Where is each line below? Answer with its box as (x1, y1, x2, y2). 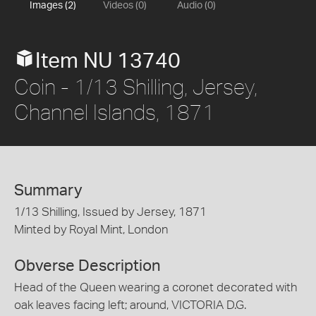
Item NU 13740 (35, 51, 181, 72)
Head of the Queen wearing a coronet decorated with (14, 281, 297, 293)
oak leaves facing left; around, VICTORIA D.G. (14, 298, 246, 311)
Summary (14, 183, 83, 198)
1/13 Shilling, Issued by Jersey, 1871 (14, 206, 207, 218)
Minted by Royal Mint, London (14, 224, 168, 236)
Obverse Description (14, 257, 161, 274)
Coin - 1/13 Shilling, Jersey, (14, 74, 257, 99)
